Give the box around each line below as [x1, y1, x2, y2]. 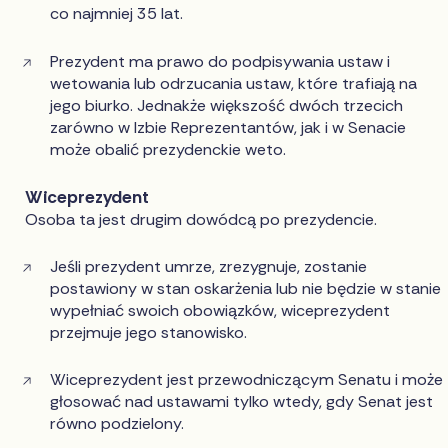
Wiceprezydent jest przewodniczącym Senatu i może [50, 368, 444, 390]
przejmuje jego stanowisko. [50, 321, 248, 343]
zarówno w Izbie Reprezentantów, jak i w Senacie [50, 116, 407, 138]
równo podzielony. [50, 412, 185, 434]
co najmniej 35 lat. [50, 3, 184, 25]
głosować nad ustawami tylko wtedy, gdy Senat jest [50, 390, 434, 412]
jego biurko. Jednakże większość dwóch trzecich [50, 94, 404, 116]
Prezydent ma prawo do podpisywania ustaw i [50, 50, 391, 72]
